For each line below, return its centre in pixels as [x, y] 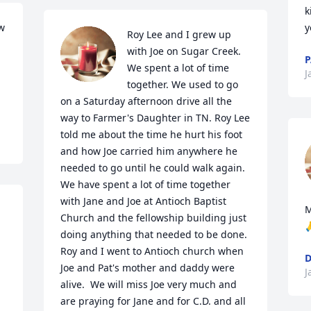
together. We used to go [183, 84]
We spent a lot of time [178, 68]
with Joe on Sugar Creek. [184, 51]
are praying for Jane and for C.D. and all [153, 301]
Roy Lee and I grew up [179, 34]
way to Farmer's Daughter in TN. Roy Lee [155, 118]
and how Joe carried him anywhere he [149, 151]
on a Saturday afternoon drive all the [146, 101]
